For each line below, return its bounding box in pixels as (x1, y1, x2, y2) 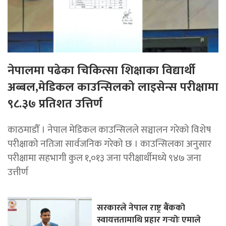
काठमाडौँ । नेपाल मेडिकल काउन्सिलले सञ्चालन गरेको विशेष (8, 121, 211, 138)
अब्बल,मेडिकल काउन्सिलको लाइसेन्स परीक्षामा (8, 77, 218, 97)
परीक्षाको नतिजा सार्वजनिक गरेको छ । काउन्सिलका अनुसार (8, 135, 211, 152)
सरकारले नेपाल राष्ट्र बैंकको (97, 200, 186, 215)
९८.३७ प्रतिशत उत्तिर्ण (8, 93, 102, 114)
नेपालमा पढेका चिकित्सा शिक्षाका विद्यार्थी (8, 60, 195, 81)
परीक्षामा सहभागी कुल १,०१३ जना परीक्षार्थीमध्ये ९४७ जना (8, 149, 201, 166)
